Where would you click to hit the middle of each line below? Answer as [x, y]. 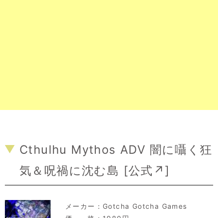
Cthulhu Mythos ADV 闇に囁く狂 [116, 149]
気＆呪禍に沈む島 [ [74, 170]
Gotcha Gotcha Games [145, 206]
